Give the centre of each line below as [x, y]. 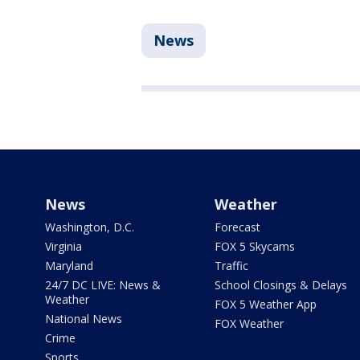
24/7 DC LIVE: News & [103, 285]
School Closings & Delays [280, 285]
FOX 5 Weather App [265, 305]
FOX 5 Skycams [254, 247]
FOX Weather [249, 324]
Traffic [231, 266]
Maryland [69, 266]
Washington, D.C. [90, 227]
